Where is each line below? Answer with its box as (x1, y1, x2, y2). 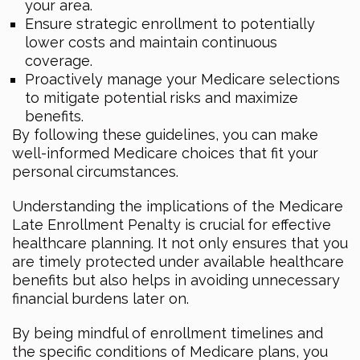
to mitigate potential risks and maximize (25, 88, 298, 106)
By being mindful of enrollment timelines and (12, 324, 323, 342)
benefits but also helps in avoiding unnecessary (12, 271, 340, 288)
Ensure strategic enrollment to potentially (25, 14, 315, 32)
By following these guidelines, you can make (12, 125, 318, 143)
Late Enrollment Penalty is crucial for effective (12, 215, 331, 233)
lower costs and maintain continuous (25, 33, 277, 51)
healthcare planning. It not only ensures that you (12, 234, 348, 252)
